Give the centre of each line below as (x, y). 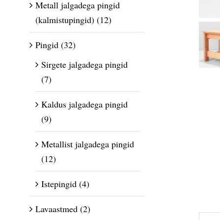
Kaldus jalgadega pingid (84, 104)
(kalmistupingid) (65, 20)
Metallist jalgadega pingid (88, 144)
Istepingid (59, 184)
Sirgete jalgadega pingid (84, 65)
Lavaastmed (56, 209)
